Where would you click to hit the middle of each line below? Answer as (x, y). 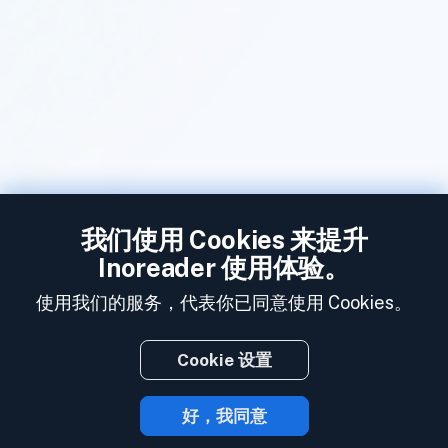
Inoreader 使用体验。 (224, 268)
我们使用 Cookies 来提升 (224, 240)
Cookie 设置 (224, 360)
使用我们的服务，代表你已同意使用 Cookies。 (224, 302)
